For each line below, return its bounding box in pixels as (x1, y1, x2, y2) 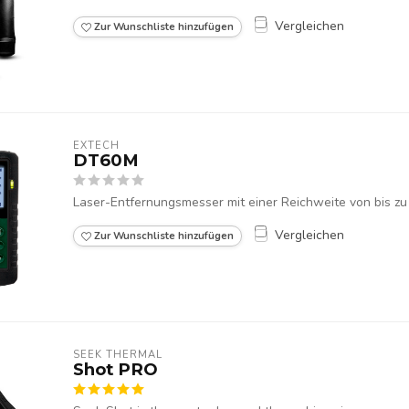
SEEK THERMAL (73, 348, 163, 362)
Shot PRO (73, 359, 158, 380)
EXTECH (73, 139, 120, 152)
